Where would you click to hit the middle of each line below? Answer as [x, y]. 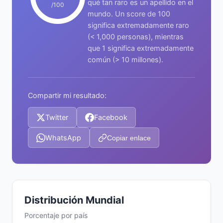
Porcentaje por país [56, 215]
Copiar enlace [129, 138]
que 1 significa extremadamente [141, 48]
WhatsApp [63, 138]
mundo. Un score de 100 [129, 14]
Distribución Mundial [74, 200]
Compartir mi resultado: [67, 95]
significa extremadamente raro [138, 25]
